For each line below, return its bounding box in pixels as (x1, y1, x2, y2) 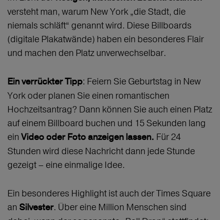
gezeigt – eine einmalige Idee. (7, 159, 127, 171)
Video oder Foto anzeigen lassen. (21, 132, 154, 143)
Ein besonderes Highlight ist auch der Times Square (7, 188, 211, 199)
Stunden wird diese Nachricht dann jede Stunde (7, 145, 195, 157)
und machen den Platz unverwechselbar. (7, 47, 168, 59)
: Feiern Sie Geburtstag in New (82, 76, 201, 87)
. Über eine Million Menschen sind (54, 201, 187, 213)
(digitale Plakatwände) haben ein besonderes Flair (7, 33, 204, 45)
